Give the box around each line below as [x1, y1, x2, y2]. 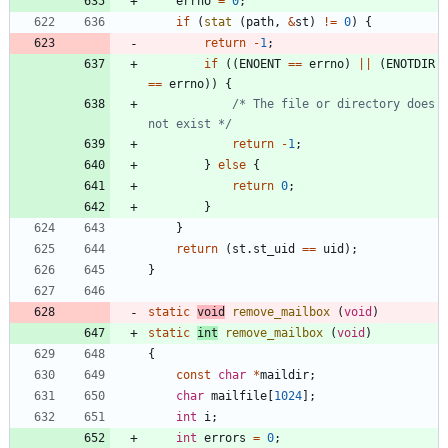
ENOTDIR [386, 56, 435, 71]
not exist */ [148, 116, 232, 131]
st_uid [253, 241, 295, 256]
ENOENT [239, 56, 281, 71]
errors [204, 430, 246, 445]
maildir [260, 367, 309, 382]
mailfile [211, 388, 267, 403]
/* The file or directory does [232, 96, 435, 111]
